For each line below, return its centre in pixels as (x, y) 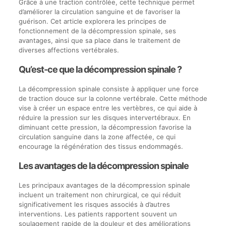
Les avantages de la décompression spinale (103, 166)
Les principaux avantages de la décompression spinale (104, 185)
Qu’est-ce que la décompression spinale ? (100, 69)
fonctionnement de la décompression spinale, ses (97, 31)
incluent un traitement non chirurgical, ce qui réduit (100, 195)
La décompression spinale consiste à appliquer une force (108, 89)
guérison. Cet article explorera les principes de (92, 21)
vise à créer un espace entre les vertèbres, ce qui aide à (108, 108)
